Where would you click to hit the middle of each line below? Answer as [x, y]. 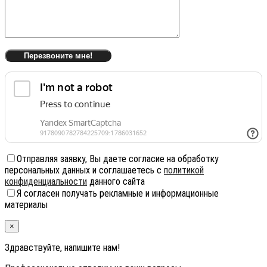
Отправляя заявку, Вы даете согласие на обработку [118, 159]
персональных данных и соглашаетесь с [84, 170]
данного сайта [116, 181]
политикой [184, 170]
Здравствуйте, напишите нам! [62, 247]
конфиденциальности [46, 181]
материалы [26, 204]
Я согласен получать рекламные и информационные [118, 193]
